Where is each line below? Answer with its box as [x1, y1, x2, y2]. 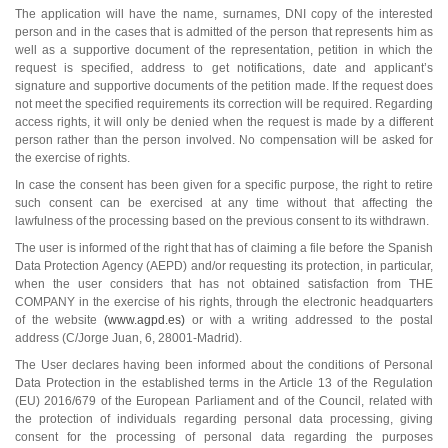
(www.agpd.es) [104, 312, 186, 327]
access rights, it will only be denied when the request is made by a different [15, 114, 433, 129]
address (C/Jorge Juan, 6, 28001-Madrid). [15, 330, 242, 345]
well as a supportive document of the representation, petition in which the [15, 42, 433, 57]
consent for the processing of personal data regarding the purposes [15, 429, 433, 444]
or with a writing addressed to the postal [185, 312, 434, 327]
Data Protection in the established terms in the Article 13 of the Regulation [15, 375, 433, 390]
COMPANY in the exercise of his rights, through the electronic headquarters [15, 294, 433, 309]
